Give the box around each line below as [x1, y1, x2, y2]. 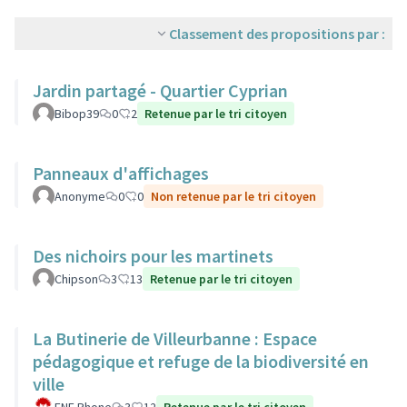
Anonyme [55, 188, 105, 204]
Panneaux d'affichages [33, 162, 209, 184]
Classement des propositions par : [169, 25, 385, 43]
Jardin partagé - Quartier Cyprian [33, 79, 288, 102]
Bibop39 [55, 105, 99, 122]
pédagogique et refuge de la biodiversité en [33, 350, 369, 372]
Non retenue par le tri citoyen [151, 188, 316, 204]
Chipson [55, 271, 98, 287]
